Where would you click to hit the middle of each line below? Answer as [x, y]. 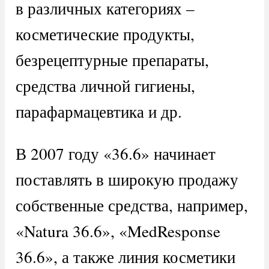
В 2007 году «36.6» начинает [115, 154]
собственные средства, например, [131, 205]
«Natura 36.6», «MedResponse [118, 231]
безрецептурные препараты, [112, 60]
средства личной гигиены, [105, 86]
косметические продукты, [105, 34]
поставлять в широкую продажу [127, 180]
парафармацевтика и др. [98, 112]
